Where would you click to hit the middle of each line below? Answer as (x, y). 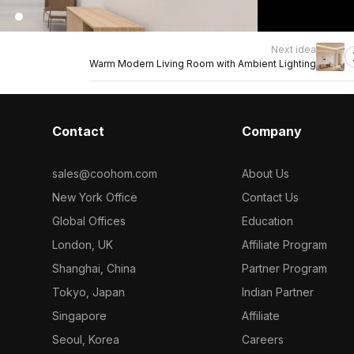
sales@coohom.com (104, 173)
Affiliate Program (285, 245)
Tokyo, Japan (88, 292)
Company (272, 131)
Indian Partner (278, 292)
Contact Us (271, 197)
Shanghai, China (94, 268)
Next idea (294, 49)
